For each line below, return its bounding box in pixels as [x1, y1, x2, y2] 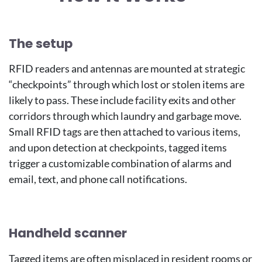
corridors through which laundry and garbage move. [9, 109, 242, 123]
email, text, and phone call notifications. [9, 173, 187, 186]
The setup [9, 34, 73, 53]
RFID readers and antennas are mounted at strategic [9, 62, 245, 75]
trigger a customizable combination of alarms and [9, 157, 232, 170]
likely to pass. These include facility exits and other [9, 94, 236, 107]
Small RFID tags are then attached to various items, [9, 125, 240, 139]
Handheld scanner [9, 224, 127, 243]
